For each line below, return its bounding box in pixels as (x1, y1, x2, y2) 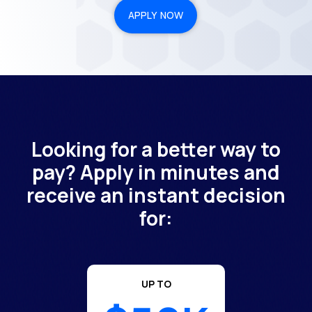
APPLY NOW (128, 8, 184, 22)
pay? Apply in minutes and (32, 159, 280, 186)
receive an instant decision (26, 182, 286, 209)
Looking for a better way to (31, 136, 281, 163)
